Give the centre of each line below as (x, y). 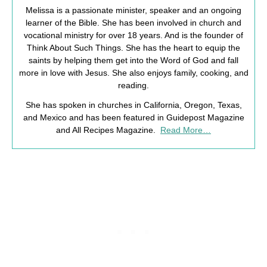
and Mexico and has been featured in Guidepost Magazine (133, 117)
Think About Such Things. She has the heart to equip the (133, 47)
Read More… (186, 130)
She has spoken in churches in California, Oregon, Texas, (133, 105)
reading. (133, 85)
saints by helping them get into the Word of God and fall (133, 60)
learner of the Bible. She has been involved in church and (133, 22)
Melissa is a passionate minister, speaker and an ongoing (133, 10)
